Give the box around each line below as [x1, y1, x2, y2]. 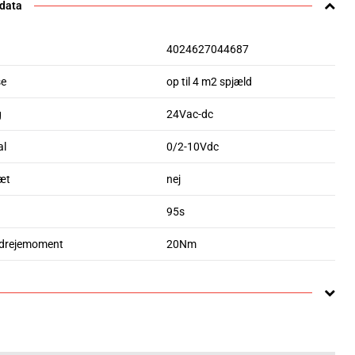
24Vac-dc [166, 108, 213, 120]
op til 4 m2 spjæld [166, 75, 252, 88]
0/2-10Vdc [166, 140, 219, 153]
